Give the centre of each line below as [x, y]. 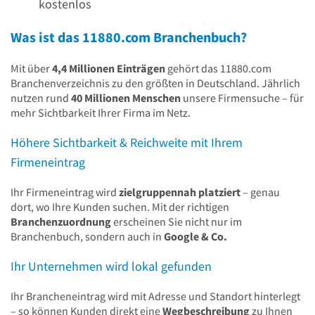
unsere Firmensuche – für [242, 98]
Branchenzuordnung [61, 222]
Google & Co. [195, 237]
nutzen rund [41, 98]
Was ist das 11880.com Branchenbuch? [129, 37]
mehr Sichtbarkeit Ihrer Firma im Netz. [101, 113]
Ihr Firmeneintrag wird [65, 192]
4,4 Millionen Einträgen [109, 69]
